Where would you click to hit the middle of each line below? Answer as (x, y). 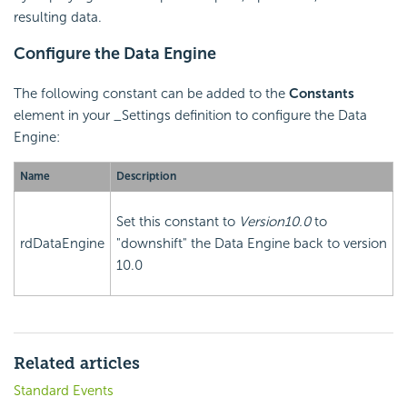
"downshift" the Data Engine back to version (252, 244)
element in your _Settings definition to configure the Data (190, 116)
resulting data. (58, 18)
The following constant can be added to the (151, 94)
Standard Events (64, 391)
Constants (322, 94)
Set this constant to (178, 222)
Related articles (77, 364)
